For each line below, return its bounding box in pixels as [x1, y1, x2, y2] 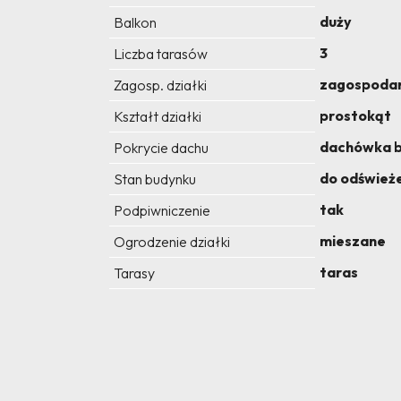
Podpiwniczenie [114, 201, 210, 220]
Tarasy [114, 264, 155, 283]
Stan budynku [114, 170, 196, 189]
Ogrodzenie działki [114, 233, 230, 252]
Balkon [114, 13, 157, 32]
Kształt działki [114, 107, 201, 126]
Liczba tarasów [114, 45, 208, 64]
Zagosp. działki [114, 76, 207, 95]
